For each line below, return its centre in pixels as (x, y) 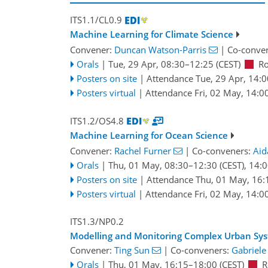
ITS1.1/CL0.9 (96, 20)
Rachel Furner (143, 150)
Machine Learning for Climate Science (152, 34)
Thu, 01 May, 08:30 (148, 165)
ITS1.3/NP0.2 (97, 222)
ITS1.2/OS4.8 (97, 121)
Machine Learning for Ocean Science (149, 135)
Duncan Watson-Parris (160, 50)
